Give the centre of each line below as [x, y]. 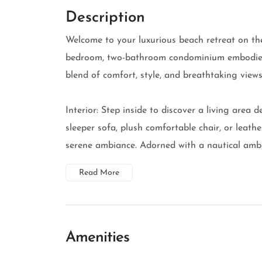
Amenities [97, 238]
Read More [99, 173]
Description [105, 18]
